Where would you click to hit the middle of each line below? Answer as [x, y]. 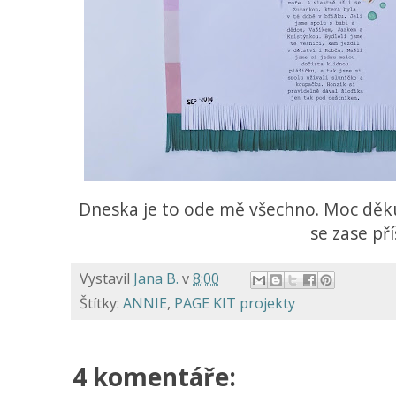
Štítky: [101, 303]
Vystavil [107, 278]
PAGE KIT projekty [235, 303]
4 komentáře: [154, 376]
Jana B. [156, 278]
